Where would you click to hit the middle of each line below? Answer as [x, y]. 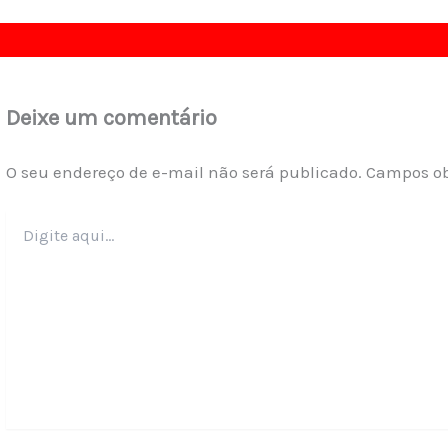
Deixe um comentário [111, 117]
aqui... [21, 240]
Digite [23, 220]
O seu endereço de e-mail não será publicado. [183, 171]
